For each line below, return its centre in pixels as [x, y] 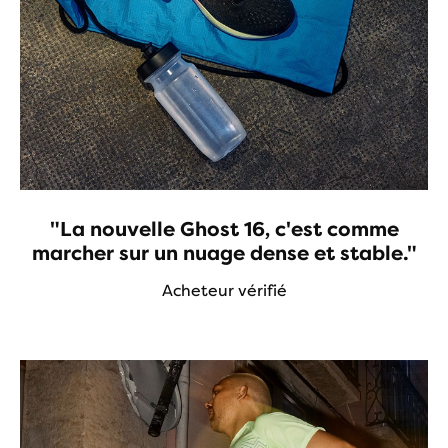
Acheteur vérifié [224, 291]
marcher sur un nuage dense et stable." [224, 254]
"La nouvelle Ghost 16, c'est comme [224, 230]
